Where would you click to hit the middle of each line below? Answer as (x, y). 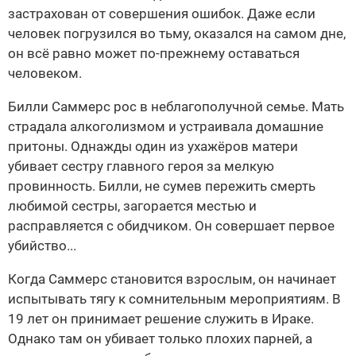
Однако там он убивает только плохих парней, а (160, 339)
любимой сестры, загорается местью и (132, 206)
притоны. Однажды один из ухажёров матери (153, 147)
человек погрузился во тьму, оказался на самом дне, (177, 34)
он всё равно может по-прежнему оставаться (154, 54)
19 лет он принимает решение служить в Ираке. (161, 319)
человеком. (45, 74)
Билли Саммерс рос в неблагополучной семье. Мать (176, 107)
